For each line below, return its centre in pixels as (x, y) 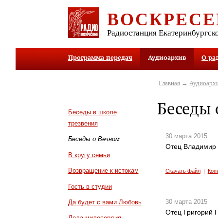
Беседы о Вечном (94, 139)
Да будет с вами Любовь (105, 202)
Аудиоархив (167, 58)
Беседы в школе (92, 112)
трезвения (83, 123)
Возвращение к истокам (103, 171)
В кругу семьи (89, 155)
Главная (170, 83)
